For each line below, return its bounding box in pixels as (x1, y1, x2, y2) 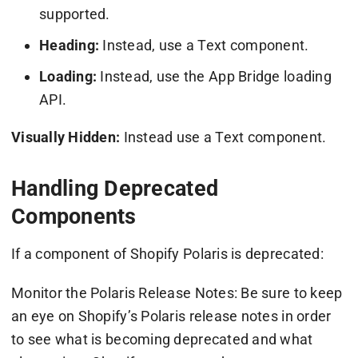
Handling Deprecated (10, 176, 219, 202)
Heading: (38, 36, 100, 54)
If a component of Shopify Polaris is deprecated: (10, 245, 324, 262)
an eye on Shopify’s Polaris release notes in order (10, 307, 332, 324)
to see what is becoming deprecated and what (10, 330, 313, 348)
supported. (38, 5, 110, 22)
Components (10, 204, 137, 230)
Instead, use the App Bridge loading (97, 67, 332, 85)
